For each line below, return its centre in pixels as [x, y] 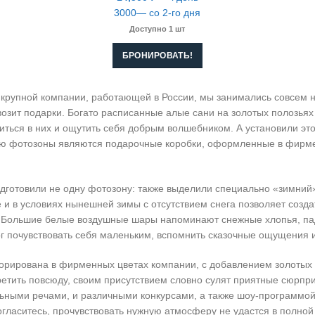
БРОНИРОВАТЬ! [157, 55]
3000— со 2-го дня [157, 12]
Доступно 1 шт [157, 28]
